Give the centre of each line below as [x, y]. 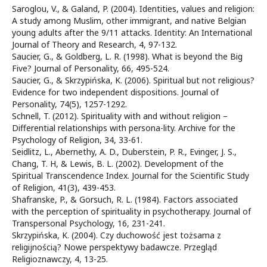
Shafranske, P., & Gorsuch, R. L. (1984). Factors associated [125, 199]
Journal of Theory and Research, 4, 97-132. [94, 44]
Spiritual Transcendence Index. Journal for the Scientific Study [131, 176]
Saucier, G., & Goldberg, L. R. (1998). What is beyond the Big [127, 56]
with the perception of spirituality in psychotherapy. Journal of [131, 211]
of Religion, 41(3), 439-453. [64, 187]
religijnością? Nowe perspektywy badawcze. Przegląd [114, 247]
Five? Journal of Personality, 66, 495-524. [91, 68]
